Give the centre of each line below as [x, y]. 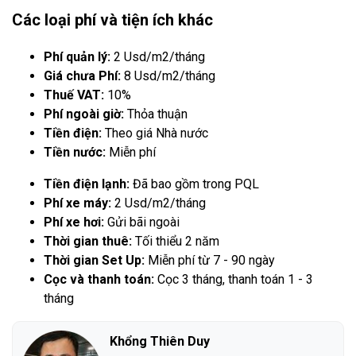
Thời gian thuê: [89, 241]
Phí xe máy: [79, 203]
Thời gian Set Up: [96, 260]
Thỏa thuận [157, 114]
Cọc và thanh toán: [101, 279]
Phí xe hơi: [75, 222]
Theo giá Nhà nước [157, 133]
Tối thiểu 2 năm [177, 241]
